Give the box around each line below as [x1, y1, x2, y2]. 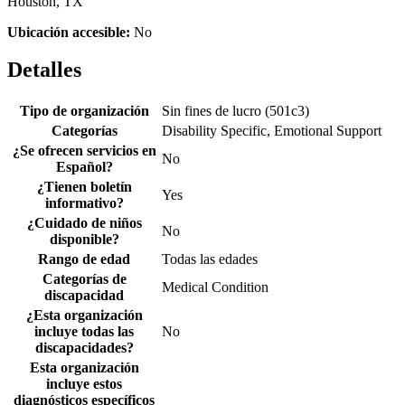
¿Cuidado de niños [26, 215, 142, 231]
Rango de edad [38, 251, 130, 268]
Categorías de [42, 271, 127, 287]
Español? [55, 159, 113, 175]
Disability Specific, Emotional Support [162, 123, 381, 139]
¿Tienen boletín [36, 179, 132, 195]
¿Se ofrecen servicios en [12, 143, 156, 159]
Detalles [7, 58, 81, 82]
